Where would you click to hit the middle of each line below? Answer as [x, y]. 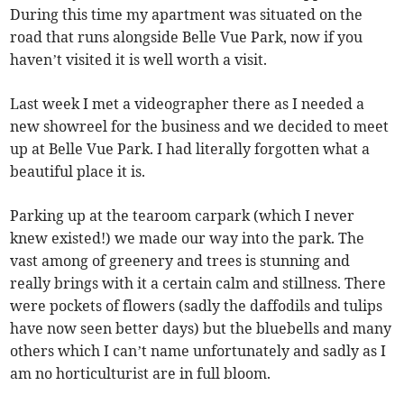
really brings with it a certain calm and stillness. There [198, 284]
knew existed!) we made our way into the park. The [188, 239]
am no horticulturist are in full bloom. [141, 374]
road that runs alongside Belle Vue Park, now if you [187, 37]
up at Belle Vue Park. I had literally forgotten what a [190, 149]
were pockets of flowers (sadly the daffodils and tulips [197, 306]
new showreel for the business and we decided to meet [200, 127]
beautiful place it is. [78, 172]
